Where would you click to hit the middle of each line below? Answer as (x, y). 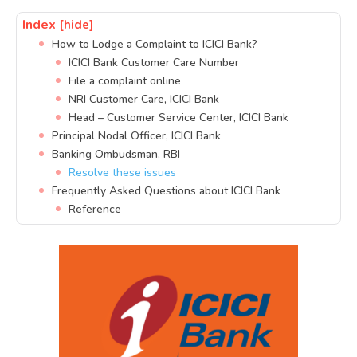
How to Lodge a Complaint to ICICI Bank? (155, 45)
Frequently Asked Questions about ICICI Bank (166, 191)
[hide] (76, 25)
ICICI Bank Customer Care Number (154, 63)
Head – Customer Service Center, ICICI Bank (178, 118)
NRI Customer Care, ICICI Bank (144, 100)
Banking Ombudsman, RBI (116, 155)
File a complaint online (125, 81)
